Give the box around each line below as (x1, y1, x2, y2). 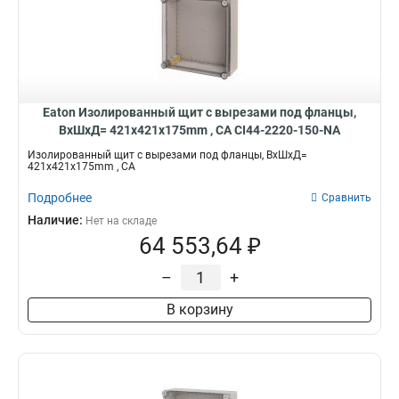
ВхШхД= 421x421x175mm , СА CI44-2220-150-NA (59, 123, 340, 137)
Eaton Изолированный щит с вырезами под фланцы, (43, 105, 356, 119)
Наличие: (28, 213, 85, 227)
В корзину (166, 301, 233, 318)
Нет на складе (85, 215, 157, 227)
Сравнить (322, 191, 371, 204)
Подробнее (28, 191, 92, 205)
